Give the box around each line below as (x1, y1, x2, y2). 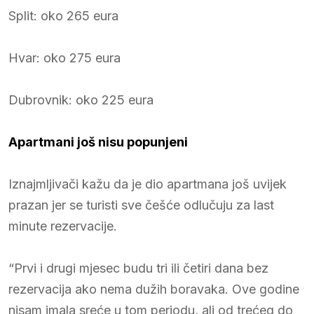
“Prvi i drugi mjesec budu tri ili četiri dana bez (8, 260, 268, 275)
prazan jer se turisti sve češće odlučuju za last (8, 197, 274, 212)
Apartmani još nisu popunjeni (8, 134, 188, 149)
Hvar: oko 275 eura (8, 50, 121, 65)
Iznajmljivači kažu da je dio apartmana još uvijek (8, 176, 287, 191)
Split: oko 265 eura (8, 8, 118, 23)
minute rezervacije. (8, 218, 117, 233)
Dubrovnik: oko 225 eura (8, 92, 153, 107)
